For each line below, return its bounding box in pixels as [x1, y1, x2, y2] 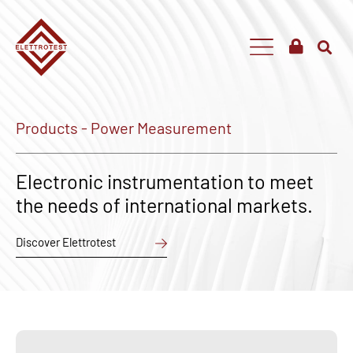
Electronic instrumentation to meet [16, 169, 314, 193]
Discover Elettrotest [16, 235, 116, 249]
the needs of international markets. [16, 193, 313, 217]
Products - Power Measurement [16, 118, 232, 137]
